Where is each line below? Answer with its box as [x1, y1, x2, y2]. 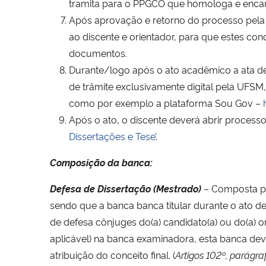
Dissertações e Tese [69, 129, 155, 142]
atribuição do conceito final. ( [50, 248, 175, 261]
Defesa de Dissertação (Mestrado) [50, 181, 201, 195]
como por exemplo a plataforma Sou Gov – [69, 96, 263, 109]
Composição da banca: [50, 155, 153, 169]
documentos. [69, 46, 127, 59]
